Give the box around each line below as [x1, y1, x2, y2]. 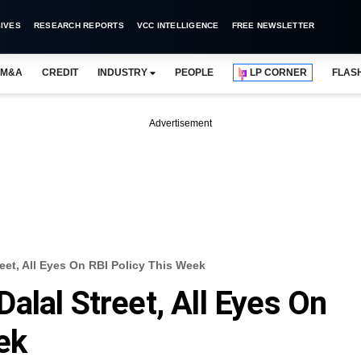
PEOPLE [174, 67, 214, 78]
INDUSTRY [97, 67, 147, 78]
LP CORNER [250, 67, 308, 78]
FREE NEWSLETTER [231, 21, 315, 30]
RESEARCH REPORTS [33, 21, 124, 30]
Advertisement [149, 118, 212, 129]
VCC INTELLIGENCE [136, 21, 219, 30]
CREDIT [41, 67, 78, 78]
